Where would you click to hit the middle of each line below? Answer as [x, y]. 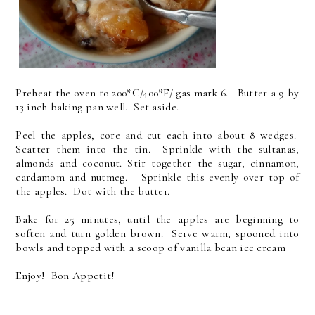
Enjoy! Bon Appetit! [65, 275]
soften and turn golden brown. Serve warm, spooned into [157, 233]
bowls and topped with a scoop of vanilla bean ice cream [150, 247]
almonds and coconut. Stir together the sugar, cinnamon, [157, 163]
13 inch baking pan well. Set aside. [97, 107]
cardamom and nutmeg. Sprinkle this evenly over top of [157, 177]
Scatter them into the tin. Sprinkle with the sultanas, [157, 149]
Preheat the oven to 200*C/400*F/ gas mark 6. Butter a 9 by [157, 92]
